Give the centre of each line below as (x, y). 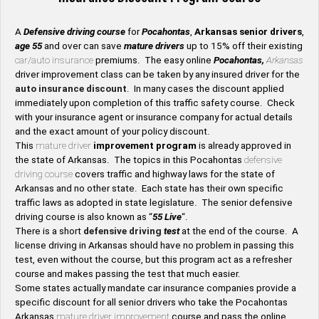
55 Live (167, 216)
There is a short (49, 231)
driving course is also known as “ (84, 216)
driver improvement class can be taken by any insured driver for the (157, 74)
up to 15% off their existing (244, 46)
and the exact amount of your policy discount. (113, 131)
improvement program (145, 145)
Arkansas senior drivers (248, 31)
